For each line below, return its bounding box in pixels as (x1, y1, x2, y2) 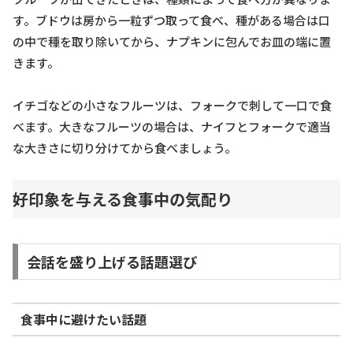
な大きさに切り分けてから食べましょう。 (13, 139, 236, 156)
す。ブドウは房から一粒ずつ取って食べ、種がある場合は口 (13, 11, 330, 28)
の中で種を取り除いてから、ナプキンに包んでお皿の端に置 (13, 32, 331, 50)
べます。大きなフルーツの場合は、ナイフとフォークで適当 (13, 117, 331, 135)
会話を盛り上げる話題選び (26, 251, 197, 272)
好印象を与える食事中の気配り (13, 187, 232, 210)
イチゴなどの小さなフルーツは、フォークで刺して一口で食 (13, 96, 332, 113)
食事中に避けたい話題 (20, 310, 147, 329)
